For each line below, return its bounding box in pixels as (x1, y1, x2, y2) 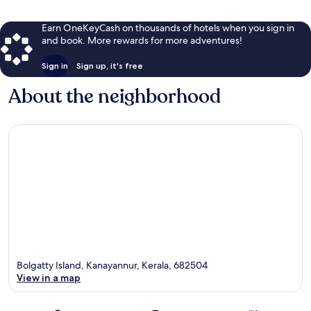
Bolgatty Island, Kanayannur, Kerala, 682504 (17, 258, 208, 271)
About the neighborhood (8, 83, 221, 110)
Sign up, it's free (76, 60, 143, 72)
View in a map (17, 271, 81, 284)
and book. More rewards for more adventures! (42, 34, 242, 47)
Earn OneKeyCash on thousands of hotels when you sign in (42, 22, 294, 35)
